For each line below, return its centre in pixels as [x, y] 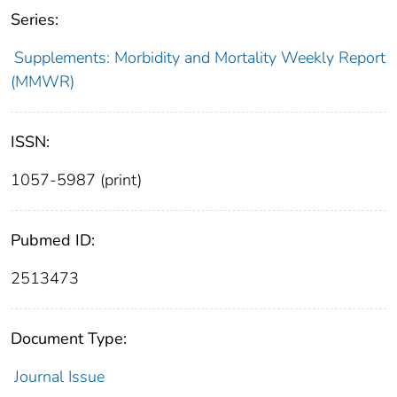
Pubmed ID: [53, 241]
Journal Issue [59, 377]
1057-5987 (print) [76, 180]
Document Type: [69, 339]
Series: [35, 20]
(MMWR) [43, 82]
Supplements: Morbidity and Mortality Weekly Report [199, 58]
